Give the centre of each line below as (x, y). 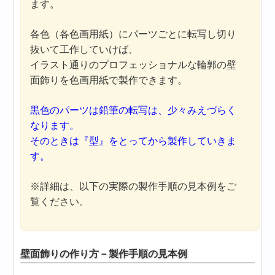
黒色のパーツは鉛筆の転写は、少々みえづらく (134, 110)
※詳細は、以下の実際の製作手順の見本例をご (134, 186)
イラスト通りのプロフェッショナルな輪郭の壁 (134, 64)
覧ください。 (60, 201)
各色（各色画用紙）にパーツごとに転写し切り (134, 34)
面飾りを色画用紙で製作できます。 (109, 80)
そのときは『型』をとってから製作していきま (134, 141)
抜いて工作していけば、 (84, 49)
